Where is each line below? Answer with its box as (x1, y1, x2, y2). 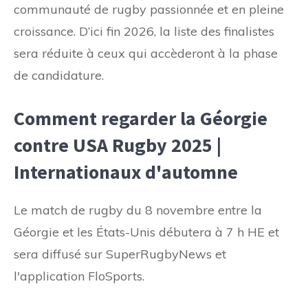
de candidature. (14, 67, 104, 83)
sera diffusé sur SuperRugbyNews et (14, 245, 226, 262)
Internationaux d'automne (14, 159, 238, 184)
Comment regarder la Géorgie (14, 105, 267, 131)
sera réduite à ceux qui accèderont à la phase (14, 45, 278, 61)
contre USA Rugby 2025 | (14, 132, 221, 157)
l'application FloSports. (14, 267, 144, 284)
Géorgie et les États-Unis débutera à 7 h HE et (14, 223, 279, 240)
